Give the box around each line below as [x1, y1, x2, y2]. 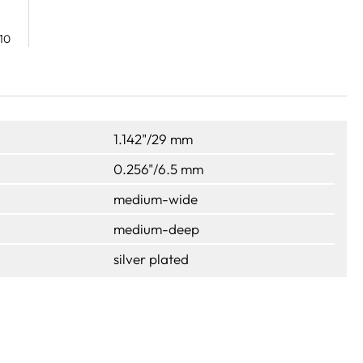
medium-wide [113, 190, 198, 207]
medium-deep [113, 220, 199, 237]
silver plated [113, 250, 189, 267]
